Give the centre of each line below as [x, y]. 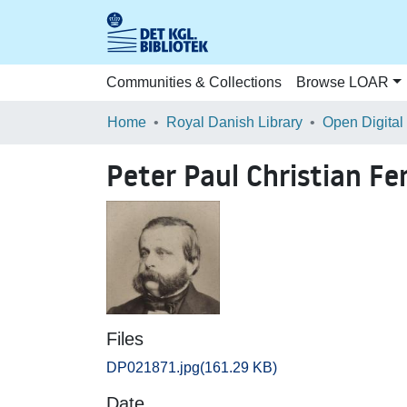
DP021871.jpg [153, 367]
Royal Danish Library [234, 122]
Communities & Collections [194, 82]
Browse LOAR [342, 82]
